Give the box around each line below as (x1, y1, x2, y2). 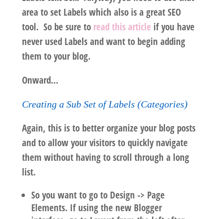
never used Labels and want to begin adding (22, 35, 185, 48)
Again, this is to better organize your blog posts (22, 122, 196, 135)
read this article (93, 21, 151, 34)
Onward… (22, 74, 58, 87)
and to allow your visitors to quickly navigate (22, 136, 188, 150)
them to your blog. (22, 50, 90, 63)
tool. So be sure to (22, 21, 93, 34)
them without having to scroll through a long (22, 151, 189, 164)
